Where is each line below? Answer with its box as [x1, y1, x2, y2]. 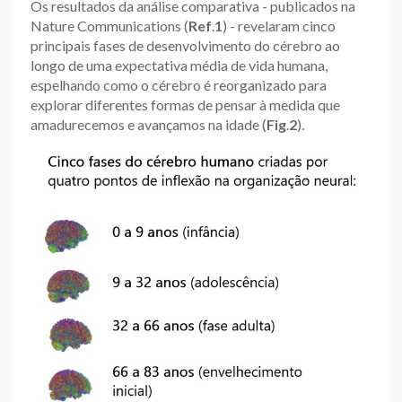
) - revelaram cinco [223, 17, 336, 34]
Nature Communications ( [31, 17, 188, 34]
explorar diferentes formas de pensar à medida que [31, 96, 340, 113]
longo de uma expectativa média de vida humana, [31, 57, 328, 74]
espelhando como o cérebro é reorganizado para [31, 76, 327, 93]
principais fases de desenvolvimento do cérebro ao [31, 37, 340, 54]
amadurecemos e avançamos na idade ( [31, 116, 267, 133]
